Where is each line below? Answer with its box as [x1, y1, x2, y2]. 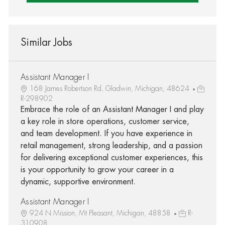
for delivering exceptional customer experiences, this [20, 153, 203, 162]
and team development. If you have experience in [20, 129, 192, 138]
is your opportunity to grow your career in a [20, 165, 174, 174]
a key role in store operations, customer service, [20, 117, 189, 126]
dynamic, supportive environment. [20, 177, 136, 186]
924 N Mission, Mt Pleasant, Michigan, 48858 [29, 209, 173, 216]
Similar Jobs [20, 37, 72, 48]
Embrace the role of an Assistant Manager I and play [20, 105, 204, 114]
